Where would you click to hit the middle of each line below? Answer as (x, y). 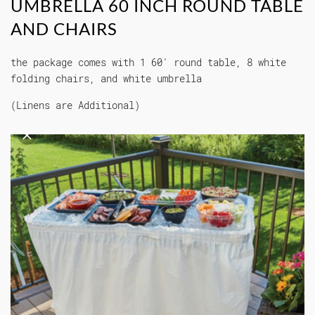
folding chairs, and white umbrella (106, 79)
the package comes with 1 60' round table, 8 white (148, 63)
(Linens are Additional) (75, 105)
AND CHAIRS (64, 29)
